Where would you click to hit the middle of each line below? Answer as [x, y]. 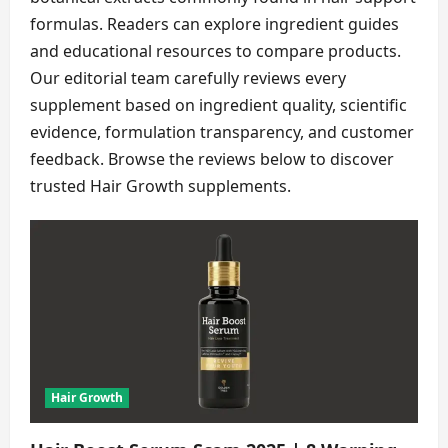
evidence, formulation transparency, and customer [222, 131]
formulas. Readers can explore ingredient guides [214, 23]
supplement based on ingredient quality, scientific [218, 104]
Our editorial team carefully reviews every [188, 77]
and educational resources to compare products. [215, 50]
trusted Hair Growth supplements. [160, 185]
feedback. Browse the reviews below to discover [212, 158]
